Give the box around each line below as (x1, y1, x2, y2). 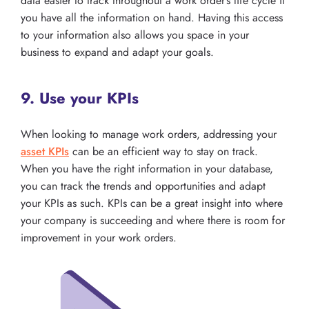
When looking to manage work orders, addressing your (21, 126, 277, 143)
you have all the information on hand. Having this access (21, 10, 283, 26)
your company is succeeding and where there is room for (21, 212, 285, 229)
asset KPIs (21, 143, 69, 160)
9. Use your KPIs (21, 87, 139, 110)
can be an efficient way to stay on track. (69, 143, 258, 160)
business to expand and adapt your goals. (21, 44, 214, 61)
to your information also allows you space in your (21, 27, 249, 43)
